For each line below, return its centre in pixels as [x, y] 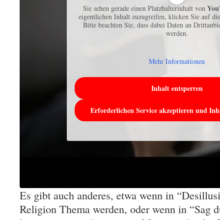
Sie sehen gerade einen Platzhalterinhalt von [145, 8]
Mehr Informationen [177, 61]
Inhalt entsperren [177, 88]
